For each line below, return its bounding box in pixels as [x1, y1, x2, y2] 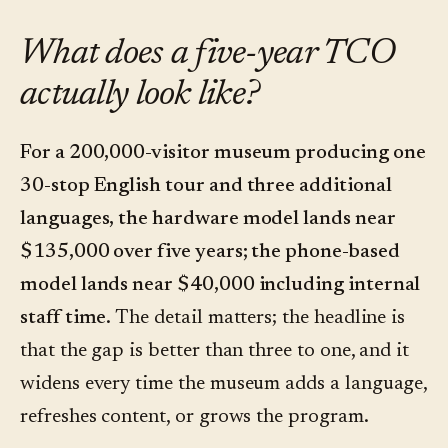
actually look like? [20, 78, 260, 115]
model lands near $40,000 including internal [20, 275, 421, 296]
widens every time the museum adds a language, [20, 374, 428, 395]
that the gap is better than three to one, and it [20, 341, 410, 362]
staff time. [20, 308, 112, 329]
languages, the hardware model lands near [20, 209, 396, 230]
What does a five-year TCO [20, 37, 395, 74]
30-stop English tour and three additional [20, 176, 392, 197]
